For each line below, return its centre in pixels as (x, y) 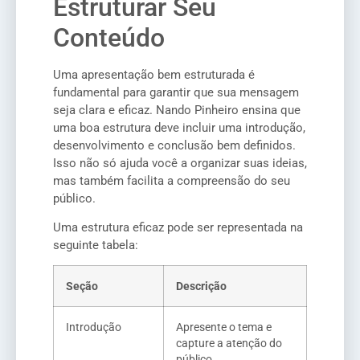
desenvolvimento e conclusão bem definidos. (174, 145)
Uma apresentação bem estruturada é (154, 74)
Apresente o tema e (224, 327)
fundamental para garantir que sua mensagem (176, 92)
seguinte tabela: (96, 245)
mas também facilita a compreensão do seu (172, 180)
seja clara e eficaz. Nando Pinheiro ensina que (177, 110)
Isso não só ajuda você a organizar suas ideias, (180, 163)
